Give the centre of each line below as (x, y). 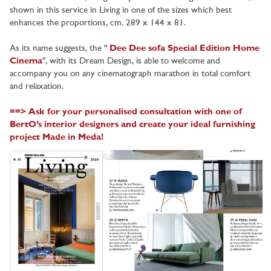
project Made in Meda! (57, 138)
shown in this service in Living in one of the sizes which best (121, 11)
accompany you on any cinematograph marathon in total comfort (130, 74)
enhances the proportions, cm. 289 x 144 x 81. (98, 24)
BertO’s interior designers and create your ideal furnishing (132, 125)
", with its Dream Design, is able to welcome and (131, 62)
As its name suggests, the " (60, 49)
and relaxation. (37, 87)
